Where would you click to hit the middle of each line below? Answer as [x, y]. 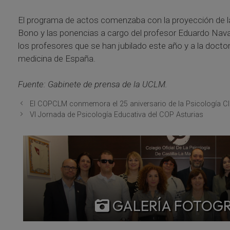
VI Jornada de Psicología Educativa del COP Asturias [116, 114]
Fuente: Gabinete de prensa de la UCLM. [92, 84]
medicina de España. [56, 58]
